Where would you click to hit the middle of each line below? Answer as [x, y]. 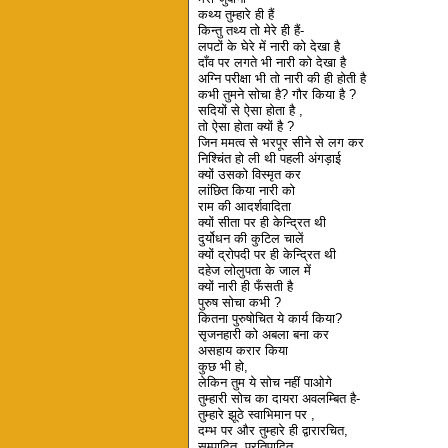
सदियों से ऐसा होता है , [251, 111]
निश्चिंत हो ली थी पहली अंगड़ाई [270, 159]
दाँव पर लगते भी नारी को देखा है [272, 63]
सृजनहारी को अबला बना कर [264, 335]
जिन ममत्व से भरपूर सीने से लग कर [281, 143]
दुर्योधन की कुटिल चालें [251, 239]
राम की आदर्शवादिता [245, 207]
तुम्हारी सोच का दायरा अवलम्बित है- [279, 399]
